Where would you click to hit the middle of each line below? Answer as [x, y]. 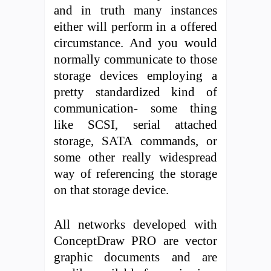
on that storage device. [111, 189]
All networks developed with [135, 224]
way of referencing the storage [135, 173]
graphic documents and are [135, 256]
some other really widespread [135, 157]
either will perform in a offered [135, 26]
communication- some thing [135, 108]
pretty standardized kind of [135, 91]
